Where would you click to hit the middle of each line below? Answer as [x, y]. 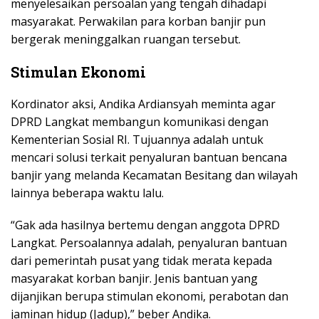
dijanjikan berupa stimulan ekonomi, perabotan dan [150, 297]
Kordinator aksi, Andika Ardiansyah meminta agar [143, 104]
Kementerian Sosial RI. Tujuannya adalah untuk [137, 140]
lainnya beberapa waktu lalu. [87, 193]
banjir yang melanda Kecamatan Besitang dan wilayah [154, 176]
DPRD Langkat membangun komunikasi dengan [140, 122]
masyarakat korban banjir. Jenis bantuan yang [134, 279]
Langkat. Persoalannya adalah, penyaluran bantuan [149, 243]
